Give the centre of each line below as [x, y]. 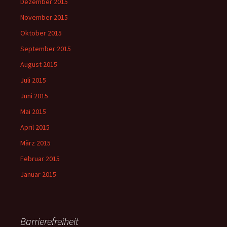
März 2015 [35, 143]
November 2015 [44, 17]
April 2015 [35, 127]
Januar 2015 [38, 175]
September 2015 [46, 49]
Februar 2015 [40, 159]
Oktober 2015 [41, 33]
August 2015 [39, 65]
